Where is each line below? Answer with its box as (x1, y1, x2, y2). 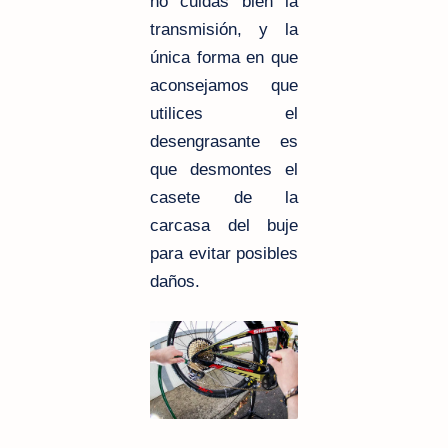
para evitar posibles (150, 243, 298, 263)
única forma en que (150, 47, 298, 67)
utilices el (150, 103, 298, 123)
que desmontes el (150, 159, 298, 179)
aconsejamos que (150, 75, 298, 95)
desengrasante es (150, 131, 298, 151)
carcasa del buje (150, 215, 298, 235)
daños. (150, 271, 200, 291)
